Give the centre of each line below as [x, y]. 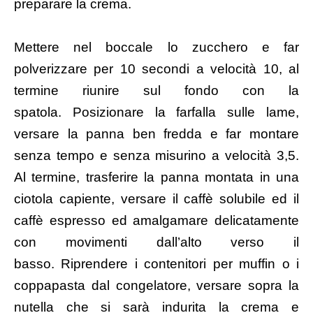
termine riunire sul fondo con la [156, 90]
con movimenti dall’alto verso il [156, 242]
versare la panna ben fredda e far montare [156, 133]
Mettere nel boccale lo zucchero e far [156, 47]
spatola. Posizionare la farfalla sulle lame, [156, 112]
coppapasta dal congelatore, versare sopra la [156, 285]
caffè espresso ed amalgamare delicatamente [156, 220]
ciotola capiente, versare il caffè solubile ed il [156, 198]
